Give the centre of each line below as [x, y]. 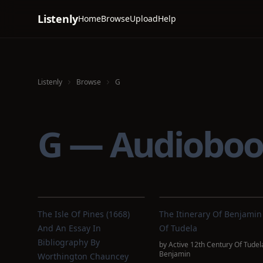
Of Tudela [178, 228]
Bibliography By [69, 242]
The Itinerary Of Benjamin [210, 214]
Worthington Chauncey [83, 256]
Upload [144, 18]
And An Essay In [69, 228]
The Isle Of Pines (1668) [84, 214]
